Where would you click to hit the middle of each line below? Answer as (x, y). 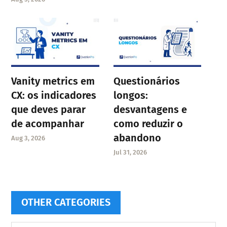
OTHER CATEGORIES (66, 202)
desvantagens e (150, 109)
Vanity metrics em (53, 81)
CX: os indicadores (54, 95)
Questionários (146, 81)
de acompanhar (48, 123)
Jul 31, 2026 (130, 152)
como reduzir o (148, 123)
